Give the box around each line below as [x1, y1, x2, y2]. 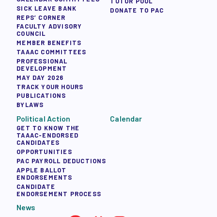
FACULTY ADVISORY [16, 22, 82, 31]
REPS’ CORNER [16, 13, 66, 21]
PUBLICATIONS [16, 92, 66, 100]
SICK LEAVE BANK [16, 4, 77, 12]
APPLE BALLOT [16, 166, 67, 174]
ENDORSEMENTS [16, 173, 73, 181]
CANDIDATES [16, 139, 60, 147]
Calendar [110, 113, 142, 123]
